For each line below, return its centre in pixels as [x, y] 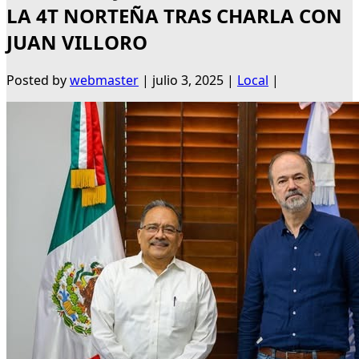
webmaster [104, 81]
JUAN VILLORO [77, 42]
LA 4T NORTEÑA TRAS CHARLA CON [174, 16]
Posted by [38, 81]
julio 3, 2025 [188, 81]
